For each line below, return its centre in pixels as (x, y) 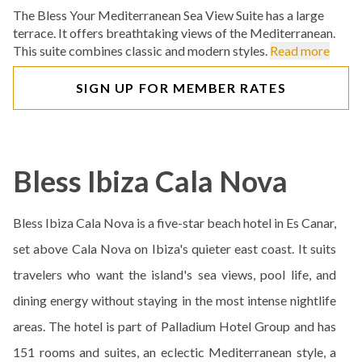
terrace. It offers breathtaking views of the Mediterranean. (174, 33)
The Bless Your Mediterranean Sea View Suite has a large (168, 15)
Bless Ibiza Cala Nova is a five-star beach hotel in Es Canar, (175, 223)
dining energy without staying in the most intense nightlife (175, 300)
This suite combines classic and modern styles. (141, 51)
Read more (300, 51)
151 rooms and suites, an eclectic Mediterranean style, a (175, 352)
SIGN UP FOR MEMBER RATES (181, 88)
